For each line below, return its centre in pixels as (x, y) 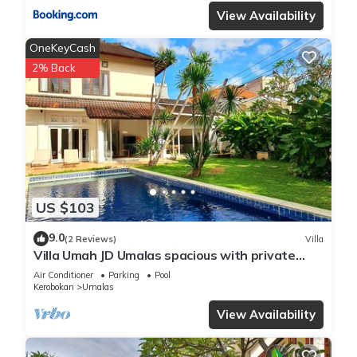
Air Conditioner (63, 275)
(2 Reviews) (90, 239)
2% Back (54, 67)
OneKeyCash (63, 47)
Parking (124, 275)
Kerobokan (54, 287)
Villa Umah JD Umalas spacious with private (165, 255)
